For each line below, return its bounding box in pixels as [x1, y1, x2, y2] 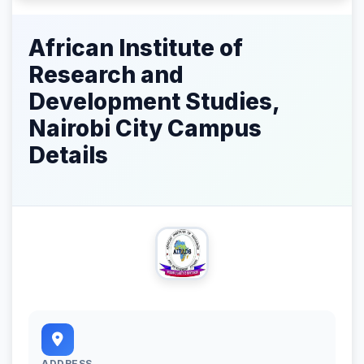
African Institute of [28, 33, 243, 62]
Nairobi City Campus [28, 114, 262, 142]
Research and [28, 60, 184, 89]
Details [28, 141, 108, 169]
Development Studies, [28, 87, 279, 115]
